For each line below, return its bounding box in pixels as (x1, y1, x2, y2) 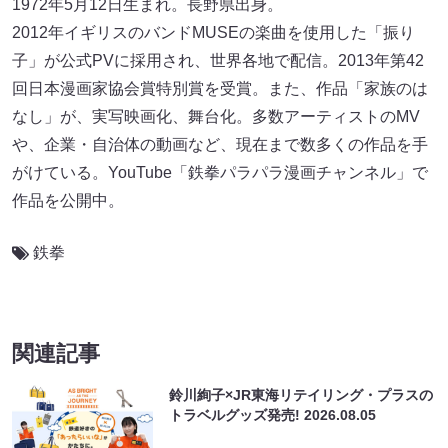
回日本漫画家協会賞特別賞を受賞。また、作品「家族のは (12, 80, 428, 98)
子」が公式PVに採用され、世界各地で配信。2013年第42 (12, 52, 424, 70)
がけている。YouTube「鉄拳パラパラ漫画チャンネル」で (12, 164, 428, 182)
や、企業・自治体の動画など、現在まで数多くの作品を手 (12, 136, 428, 154)
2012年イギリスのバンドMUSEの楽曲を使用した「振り (12, 24, 415, 42)
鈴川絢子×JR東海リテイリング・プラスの (169, 387, 434, 404)
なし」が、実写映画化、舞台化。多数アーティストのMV (12, 108, 420, 126)
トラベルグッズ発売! (169, 407, 305, 424)
